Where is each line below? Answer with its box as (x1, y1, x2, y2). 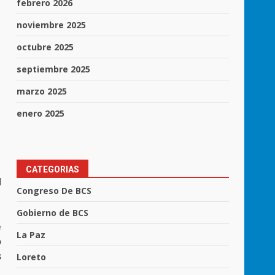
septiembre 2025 (17, 63, 91, 75)
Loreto (17, 250, 47, 263)
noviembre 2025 (17, 18, 87, 31)
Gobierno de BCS (17, 206, 89, 219)
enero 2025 (17, 107, 65, 119)
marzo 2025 (17, 85, 68, 97)
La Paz (17, 228, 46, 241)
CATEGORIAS (26, 164, 80, 174)
